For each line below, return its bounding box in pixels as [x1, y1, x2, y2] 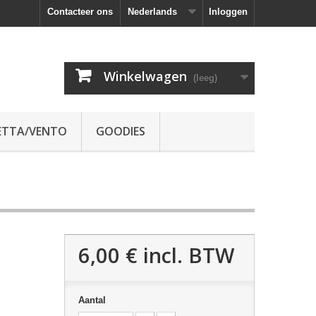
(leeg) [193, 73, 217, 83]
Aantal [78, 295, 106, 305]
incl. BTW [137, 241, 234, 269]
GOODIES [96, 123, 145, 139]
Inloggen [209, 6, 248, 17]
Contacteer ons [47, 6, 113, 17]
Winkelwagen [104, 68, 187, 85]
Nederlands [128, 6, 177, 17]
